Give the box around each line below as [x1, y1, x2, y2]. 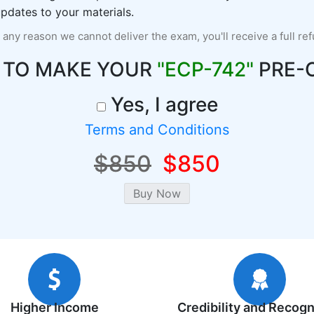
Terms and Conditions [85, 121, 229, 138]
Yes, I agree [105, 93, 218, 116]
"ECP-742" [156, 57, 254, 81]
